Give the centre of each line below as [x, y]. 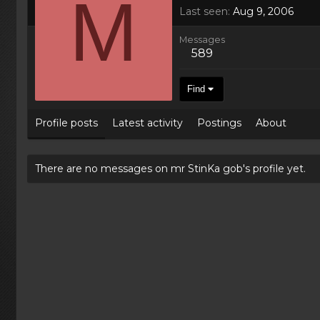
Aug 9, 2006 [263, 11]
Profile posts [66, 122]
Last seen [204, 11]
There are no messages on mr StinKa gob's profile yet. [170, 168]
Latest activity [147, 122]
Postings [219, 122]
